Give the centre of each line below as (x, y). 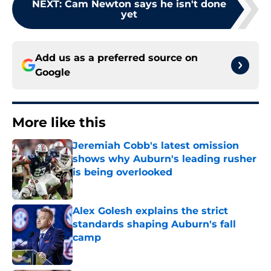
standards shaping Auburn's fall (154, 224)
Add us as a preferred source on (116, 58)
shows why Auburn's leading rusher (165, 159)
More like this (59, 123)
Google (53, 73)
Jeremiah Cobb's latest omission (156, 146)
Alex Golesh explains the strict (150, 211)
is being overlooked (122, 172)
